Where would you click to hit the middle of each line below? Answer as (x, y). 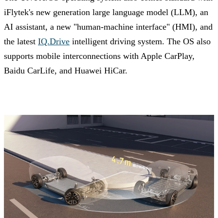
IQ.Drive (54, 41)
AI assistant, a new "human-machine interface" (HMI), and (108, 27)
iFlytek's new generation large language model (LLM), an (106, 12)
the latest (21, 41)
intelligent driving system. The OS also (140, 41)
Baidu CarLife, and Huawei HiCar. (66, 70)
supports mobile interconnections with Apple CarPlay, (99, 56)
